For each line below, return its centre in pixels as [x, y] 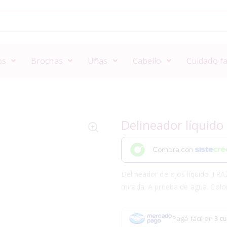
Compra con [174, 150]
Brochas [47, 61]
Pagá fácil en [193, 218]
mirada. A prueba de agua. [166, 186]
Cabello [147, 61]
